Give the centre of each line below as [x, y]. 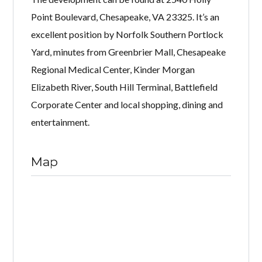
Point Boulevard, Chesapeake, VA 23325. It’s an [125, 17]
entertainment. [61, 122]
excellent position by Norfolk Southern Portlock [127, 35]
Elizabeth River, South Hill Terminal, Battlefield [125, 87]
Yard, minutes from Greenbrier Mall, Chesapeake [129, 52]
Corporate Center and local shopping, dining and [127, 105]
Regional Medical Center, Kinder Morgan [113, 70]
